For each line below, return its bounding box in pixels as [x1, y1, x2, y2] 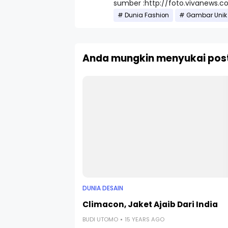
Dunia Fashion [125, 11, 169, 19]
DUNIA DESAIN [82, 184, 123, 192]
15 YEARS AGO [125, 215, 164, 223]
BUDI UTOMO [82, 215, 118, 223]
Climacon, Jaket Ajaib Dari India [82, 199, 218, 210]
